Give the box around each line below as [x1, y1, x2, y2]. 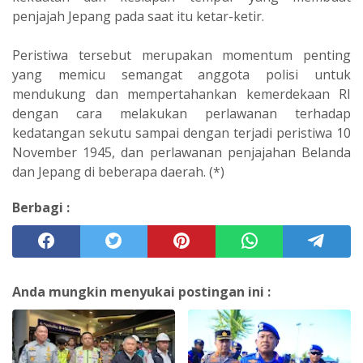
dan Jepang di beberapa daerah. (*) [12, 162, 224, 181]
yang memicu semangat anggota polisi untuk [12, 65, 351, 83]
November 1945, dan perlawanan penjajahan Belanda [12, 143, 351, 161]
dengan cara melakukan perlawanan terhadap [12, 104, 351, 122]
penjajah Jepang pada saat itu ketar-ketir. [12, 6, 264, 25]
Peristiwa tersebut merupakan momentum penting [12, 45, 351, 64]
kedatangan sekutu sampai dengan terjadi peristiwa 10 [12, 123, 351, 142]
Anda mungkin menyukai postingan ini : [12, 282, 271, 301]
